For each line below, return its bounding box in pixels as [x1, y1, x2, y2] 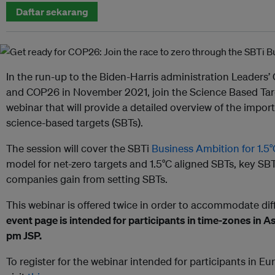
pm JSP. [6, 229, 42, 242]
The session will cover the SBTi [6, 142, 152, 155]
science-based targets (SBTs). [6, 116, 143, 129]
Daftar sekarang [15, 6, 88, 18]
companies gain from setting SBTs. [6, 172, 168, 185]
